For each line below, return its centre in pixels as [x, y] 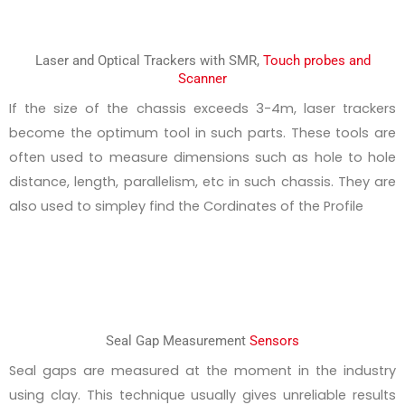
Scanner [202, 78]
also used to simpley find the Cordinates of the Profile [186, 206]
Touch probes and [316, 60]
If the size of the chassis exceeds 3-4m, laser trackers [202, 108]
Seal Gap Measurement [178, 341]
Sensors [274, 341]
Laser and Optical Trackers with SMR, [149, 60]
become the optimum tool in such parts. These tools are [202, 132]
